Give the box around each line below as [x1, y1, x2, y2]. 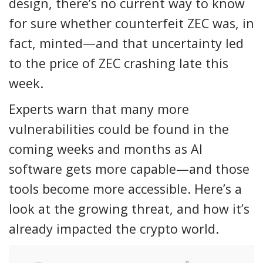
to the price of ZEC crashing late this [9, 55, 228, 72]
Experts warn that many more [9, 100, 189, 118]
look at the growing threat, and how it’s [9, 200, 249, 218]
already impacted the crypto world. [9, 220, 219, 238]
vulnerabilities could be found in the [9, 120, 229, 138]
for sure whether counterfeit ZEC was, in [9, 15, 254, 32]
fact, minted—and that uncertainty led [9, 35, 244, 52]
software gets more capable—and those [9, 160, 249, 178]
